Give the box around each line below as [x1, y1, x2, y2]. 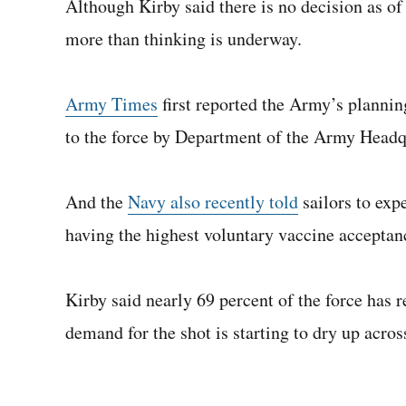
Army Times [65, 92, 158, 116]
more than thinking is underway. [65, 26, 302, 51]
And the [65, 189, 128, 214]
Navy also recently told [128, 189, 298, 214]
